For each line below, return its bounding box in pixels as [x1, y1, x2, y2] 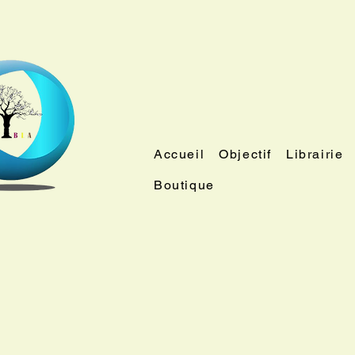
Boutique [154, 177, 215, 193]
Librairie [286, 146, 344, 162]
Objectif [219, 146, 273, 162]
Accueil [154, 146, 205, 162]
